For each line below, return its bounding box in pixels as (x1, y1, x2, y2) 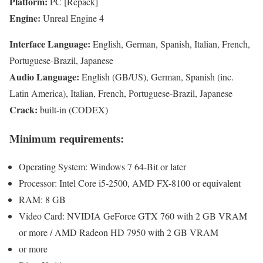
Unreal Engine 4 (43, 12, 104, 25)
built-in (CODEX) (40, 103, 108, 116)
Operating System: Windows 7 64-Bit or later (19, 160, 186, 173)
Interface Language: (9, 37, 93, 51)
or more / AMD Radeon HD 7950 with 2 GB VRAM (19, 226, 218, 239)
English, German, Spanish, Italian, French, (93, 38, 250, 50)
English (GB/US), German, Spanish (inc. (82, 70, 234, 83)
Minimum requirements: (9, 130, 124, 146)
